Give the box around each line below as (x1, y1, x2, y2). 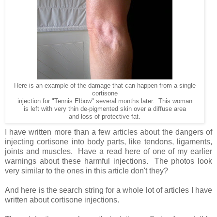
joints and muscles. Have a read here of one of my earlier (5, 147, 212, 155)
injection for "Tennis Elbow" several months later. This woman (17, 97, 192, 105)
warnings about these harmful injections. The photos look (5, 156, 212, 165)
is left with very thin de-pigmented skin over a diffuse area (23, 105, 186, 112)
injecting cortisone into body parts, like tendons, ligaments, (5, 137, 212, 146)
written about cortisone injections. (5, 195, 119, 204)
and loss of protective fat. (69, 113, 140, 120)
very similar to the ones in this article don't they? (5, 166, 168, 175)
